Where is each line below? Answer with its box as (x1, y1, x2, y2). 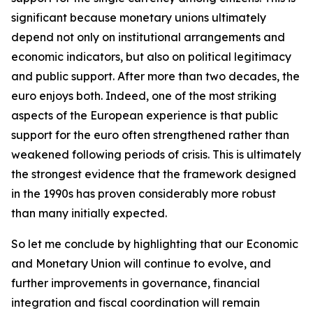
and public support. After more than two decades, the (11, 69, 300, 83)
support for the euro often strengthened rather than (11, 128, 289, 142)
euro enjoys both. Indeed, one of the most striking (11, 89, 277, 103)
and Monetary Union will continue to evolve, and (11, 256, 271, 270)
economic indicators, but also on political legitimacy (11, 50, 291, 64)
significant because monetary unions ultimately (11, 10, 266, 24)
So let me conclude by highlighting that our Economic (11, 237, 298, 251)
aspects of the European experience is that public (11, 108, 278, 122)
